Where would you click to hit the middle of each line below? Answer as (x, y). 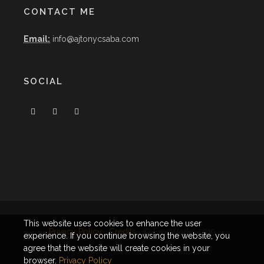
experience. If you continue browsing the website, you (127, 236)
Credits (122, 232)
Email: (37, 39)
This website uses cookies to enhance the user (113, 223)
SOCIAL (43, 82)
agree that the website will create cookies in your (117, 248)
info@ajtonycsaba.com (95, 39)
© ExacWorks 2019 (176, 232)
